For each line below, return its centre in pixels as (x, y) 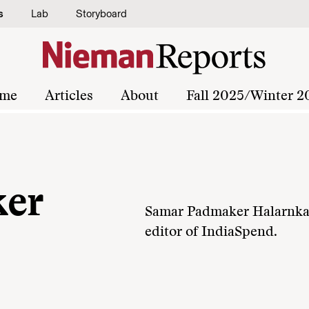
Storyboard (101, 14)
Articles (69, 97)
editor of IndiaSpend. (211, 232)
